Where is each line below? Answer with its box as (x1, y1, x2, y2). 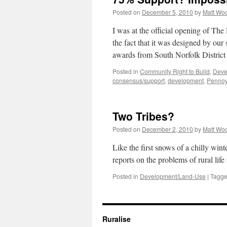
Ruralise (102, 214, 131, 224)
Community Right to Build (140, 67, 210, 75)
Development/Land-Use (140, 172, 206, 180)
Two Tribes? (112, 108, 174, 124)
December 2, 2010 (142, 125, 193, 133)
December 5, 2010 (142, 8, 193, 16)
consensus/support (112, 76, 165, 85)
